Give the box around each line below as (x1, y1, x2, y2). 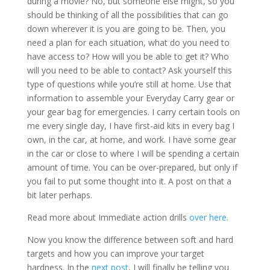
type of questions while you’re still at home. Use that (27, 78, 231, 90)
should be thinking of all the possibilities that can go (27, 9, 228, 21)
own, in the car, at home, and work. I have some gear (27, 134, 236, 146)
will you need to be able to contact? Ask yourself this (27, 64, 232, 77)
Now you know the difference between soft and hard (27, 234, 233, 246)
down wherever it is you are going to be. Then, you (27, 23, 225, 35)
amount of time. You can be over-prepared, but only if (27, 162, 237, 174)
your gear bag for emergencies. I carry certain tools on (27, 106, 240, 118)
